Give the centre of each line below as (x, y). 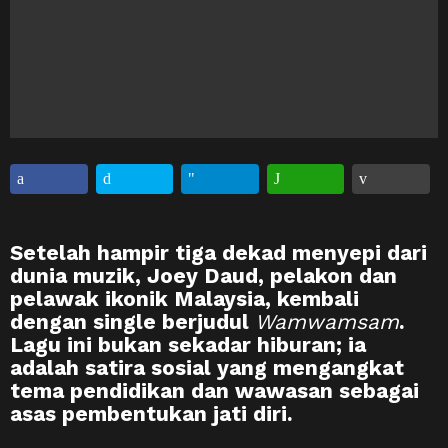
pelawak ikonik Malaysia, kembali (184, 298)
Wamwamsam (327, 321)
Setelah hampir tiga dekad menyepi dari (218, 252)
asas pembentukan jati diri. (151, 413)
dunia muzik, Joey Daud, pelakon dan (203, 275)
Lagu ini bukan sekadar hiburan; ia (188, 344)
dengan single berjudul (132, 321)
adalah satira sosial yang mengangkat (207, 367)
